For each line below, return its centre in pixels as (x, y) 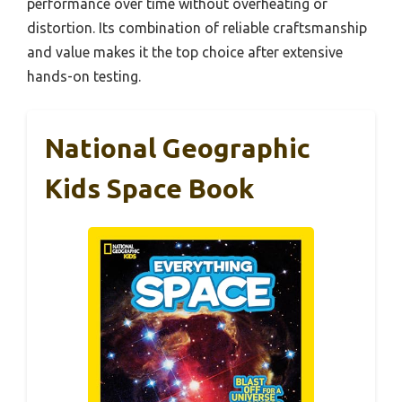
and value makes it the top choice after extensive (185, 52)
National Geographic (178, 148)
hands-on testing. (84, 76)
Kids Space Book (149, 188)
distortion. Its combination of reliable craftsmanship (197, 27)
